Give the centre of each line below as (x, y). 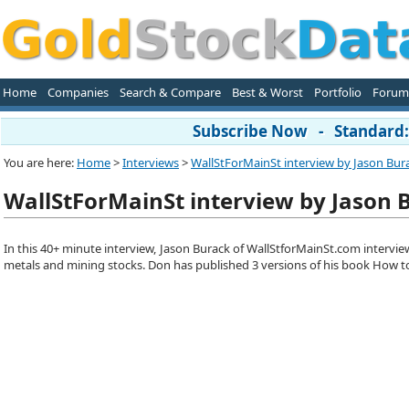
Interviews (151, 163)
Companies (78, 92)
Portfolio (337, 92)
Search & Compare (170, 92)
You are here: (40, 163)
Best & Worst (267, 92)
